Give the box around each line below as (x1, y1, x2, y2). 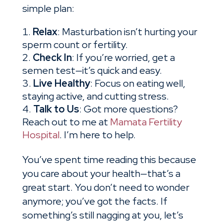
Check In (32, 51, 72, 64)
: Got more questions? (79, 103, 178, 116)
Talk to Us (33, 103, 79, 116)
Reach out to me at (22, 115, 108, 129)
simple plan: (22, 2, 74, 15)
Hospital (22, 128, 59, 142)
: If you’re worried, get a (71, 51, 175, 64)
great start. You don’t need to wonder (22, 181, 189, 194)
